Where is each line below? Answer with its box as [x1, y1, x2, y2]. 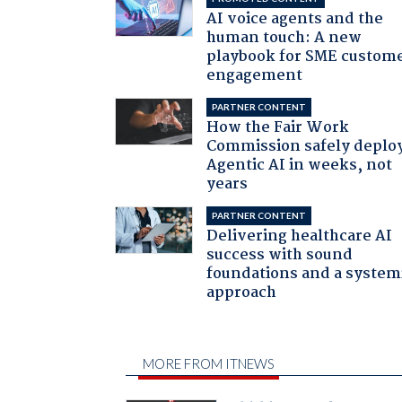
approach [206, 280, 277, 305]
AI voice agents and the [206, 6, 384, 31]
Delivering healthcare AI [206, 223, 393, 249]
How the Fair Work [206, 115, 350, 140]
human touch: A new [206, 25, 363, 50]
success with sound [206, 242, 354, 267]
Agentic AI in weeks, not [206, 153, 393, 178]
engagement [206, 63, 303, 88]
